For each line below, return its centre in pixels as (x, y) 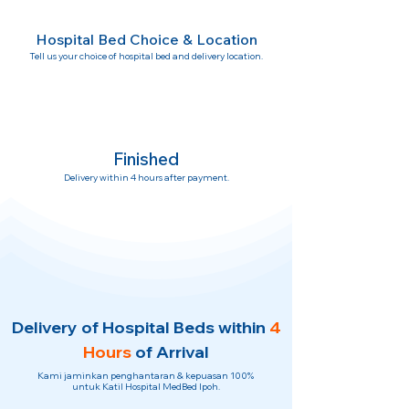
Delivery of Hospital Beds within (138, 327)
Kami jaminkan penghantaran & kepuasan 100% (146, 376)
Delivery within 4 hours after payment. (146, 178)
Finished (146, 159)
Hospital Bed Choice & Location (146, 39)
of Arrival (172, 352)
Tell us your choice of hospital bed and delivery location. (146, 56)
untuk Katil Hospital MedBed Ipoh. (146, 387)
